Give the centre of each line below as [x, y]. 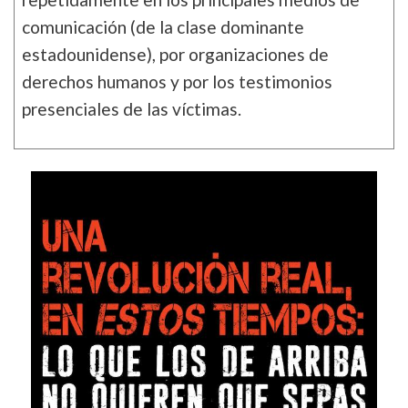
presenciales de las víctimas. [132, 108]
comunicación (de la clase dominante [163, 26]
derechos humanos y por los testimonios [177, 81]
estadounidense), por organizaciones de [175, 54]
